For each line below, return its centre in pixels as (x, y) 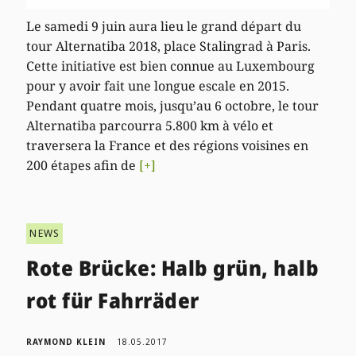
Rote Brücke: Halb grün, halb (173, 267)
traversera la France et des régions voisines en (168, 145)
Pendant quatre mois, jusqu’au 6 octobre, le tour (173, 105)
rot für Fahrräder (113, 300)
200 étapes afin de (83, 165)
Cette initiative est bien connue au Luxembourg (171, 66)
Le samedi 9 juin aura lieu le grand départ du (164, 26)
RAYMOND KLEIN (66, 341)
